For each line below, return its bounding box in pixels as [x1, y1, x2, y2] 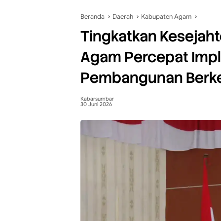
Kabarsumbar [80, 95, 114, 102]
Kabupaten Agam [141, 12, 191, 21]
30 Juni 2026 [80, 101, 112, 108]
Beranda [80, 12, 105, 21]
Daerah [112, 12, 133, 21]
